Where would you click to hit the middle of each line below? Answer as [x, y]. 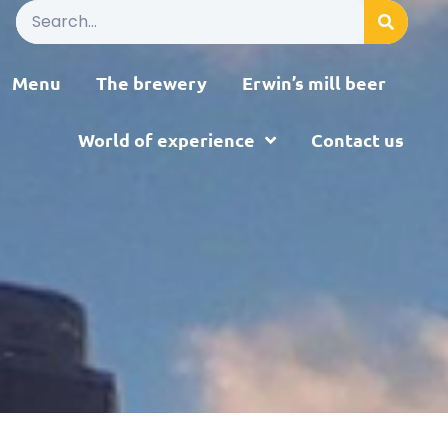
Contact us [357, 140]
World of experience [166, 140]
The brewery [152, 83]
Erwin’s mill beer [314, 83]
